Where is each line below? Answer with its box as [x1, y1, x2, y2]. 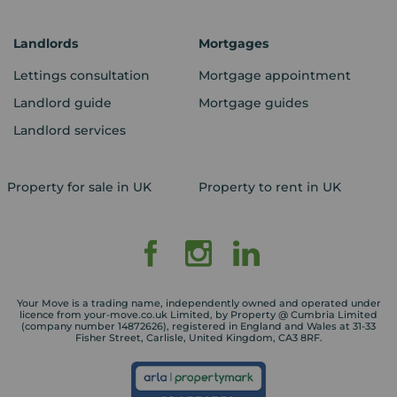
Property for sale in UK [6, 179, 152, 196]
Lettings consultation [13, 67, 150, 84]
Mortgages [198, 35, 269, 52]
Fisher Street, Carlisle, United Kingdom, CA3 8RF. [74, 331, 323, 345]
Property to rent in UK [198, 179, 341, 196]
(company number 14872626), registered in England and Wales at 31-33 [21, 320, 376, 333]
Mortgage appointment [198, 67, 351, 84]
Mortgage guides [198, 95, 308, 112]
